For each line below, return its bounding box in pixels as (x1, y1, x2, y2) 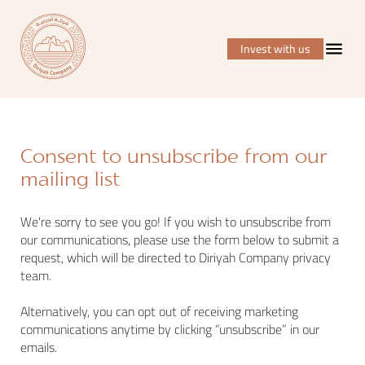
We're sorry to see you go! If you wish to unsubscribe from (20, 209, 331, 234)
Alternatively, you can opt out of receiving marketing (20, 299, 298, 323)
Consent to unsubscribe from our (20, 149, 327, 167)
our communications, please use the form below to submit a (20, 227, 339, 252)
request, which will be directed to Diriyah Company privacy (20, 245, 331, 270)
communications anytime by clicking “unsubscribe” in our (20, 317, 319, 341)
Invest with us (240, 38, 310, 59)
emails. (20, 335, 57, 359)
